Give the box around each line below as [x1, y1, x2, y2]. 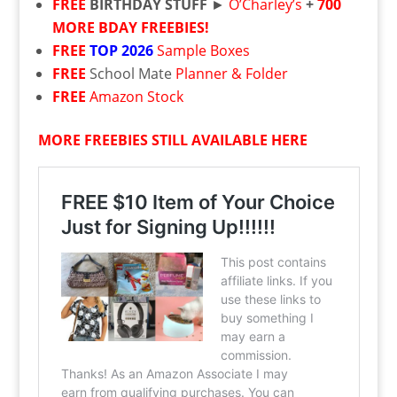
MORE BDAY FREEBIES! [51, 18, 209, 37]
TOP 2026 [89, 41, 153, 60]
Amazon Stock [89, 87, 183, 106]
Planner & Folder [175, 64, 288, 83]
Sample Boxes [156, 41, 250, 60]
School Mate [89, 64, 175, 83]
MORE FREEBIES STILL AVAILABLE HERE [37, 130, 307, 150]
